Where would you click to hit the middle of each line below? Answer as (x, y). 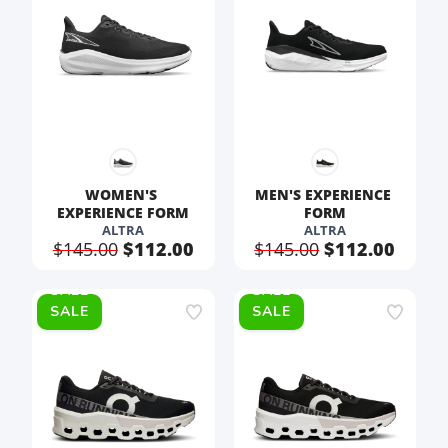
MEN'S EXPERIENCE (324, 194)
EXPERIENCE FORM (123, 212)
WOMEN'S (123, 194)
